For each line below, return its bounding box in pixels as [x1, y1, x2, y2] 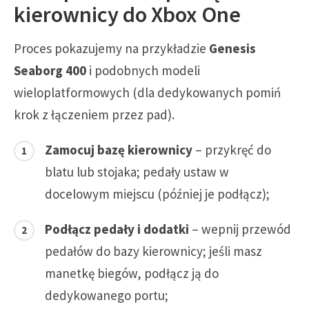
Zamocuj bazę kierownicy [45, 141, 192, 159]
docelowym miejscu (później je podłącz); [45, 186, 270, 203]
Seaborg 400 [14, 62, 86, 79]
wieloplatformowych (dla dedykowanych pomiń [14, 84, 281, 101]
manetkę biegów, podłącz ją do [45, 265, 219, 282]
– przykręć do [192, 141, 271, 159]
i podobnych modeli [86, 62, 200, 79]
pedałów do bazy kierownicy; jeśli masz [45, 243, 262, 260]
